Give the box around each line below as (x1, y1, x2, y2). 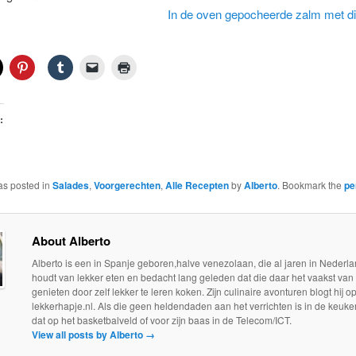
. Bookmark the (277, 178, 344, 192)
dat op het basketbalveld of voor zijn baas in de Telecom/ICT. (31, 313, 292, 327)
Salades (52, 178, 89, 193)
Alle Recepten (164, 178, 229, 193)
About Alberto (31, 232, 110, 250)
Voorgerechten (93, 178, 161, 193)
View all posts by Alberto (31, 327, 145, 342)
